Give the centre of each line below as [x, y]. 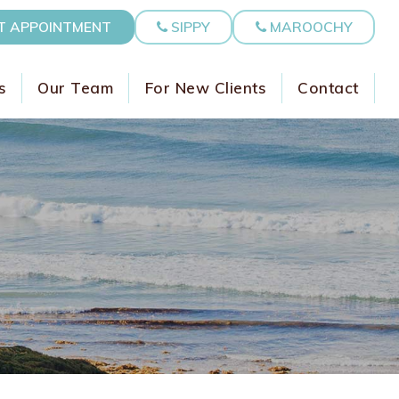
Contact [328, 87]
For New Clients [206, 87]
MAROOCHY [309, 27]
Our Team [76, 87]
